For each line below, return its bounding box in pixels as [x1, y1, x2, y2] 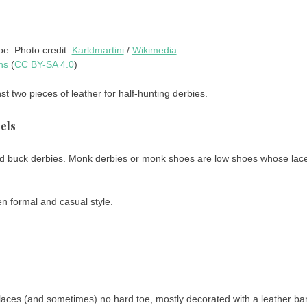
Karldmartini [71, 45, 124, 56]
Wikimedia [132, 45, 177, 56]
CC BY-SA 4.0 [14, 59, 75, 71]
